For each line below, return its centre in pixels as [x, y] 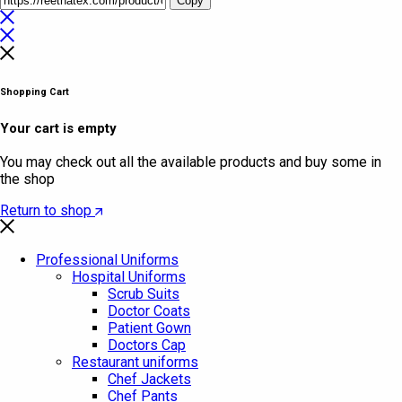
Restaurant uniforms [135, 363]
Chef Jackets [149, 380]
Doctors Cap [147, 345]
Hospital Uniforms [129, 277]
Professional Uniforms [107, 260]
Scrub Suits [144, 294]
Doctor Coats [149, 311]
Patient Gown [149, 328]
